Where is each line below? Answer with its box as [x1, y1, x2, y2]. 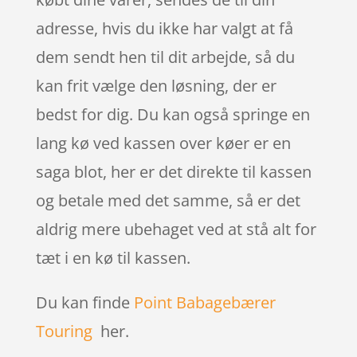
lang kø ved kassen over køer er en [35, 131, 291, 154]
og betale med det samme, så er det [35, 189, 300, 211]
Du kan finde [35, 291, 134, 313]
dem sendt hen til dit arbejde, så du [35, 45, 295, 68]
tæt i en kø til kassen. [35, 246, 190, 269]
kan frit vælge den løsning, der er [35, 74, 277, 96]
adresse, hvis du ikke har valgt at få [35, 17, 293, 39]
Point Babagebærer [133, 291, 276, 313]
